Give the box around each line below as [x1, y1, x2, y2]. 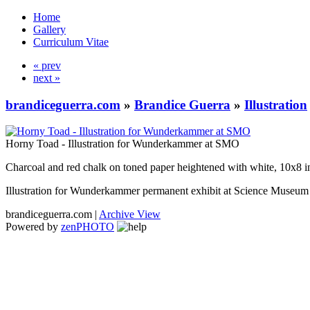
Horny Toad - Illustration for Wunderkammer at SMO [6, 138, 239, 150]
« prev [33, 60, 61, 71]
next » [33, 72, 60, 84]
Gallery [33, 24, 66, 35]
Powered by [6, 221, 61, 233]
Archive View [99, 208, 161, 221]
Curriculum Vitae [33, 36, 109, 48]
